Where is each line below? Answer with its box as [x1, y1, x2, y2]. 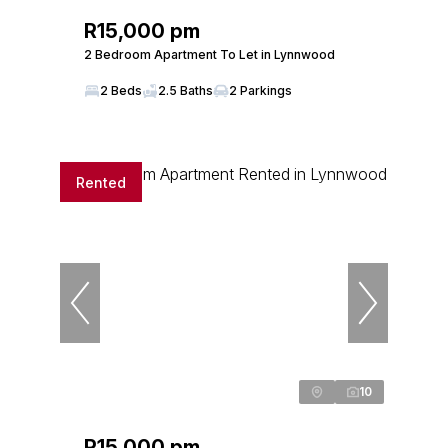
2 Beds [100, 83, 142, 98]
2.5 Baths [158, 83, 213, 98]
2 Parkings [229, 83, 292, 98]
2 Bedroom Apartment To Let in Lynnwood [84, 47, 335, 62]
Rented [76, 173, 126, 191]
